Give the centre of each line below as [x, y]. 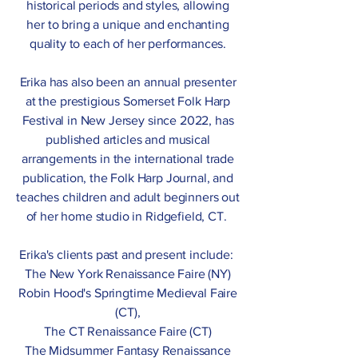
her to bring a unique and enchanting [128, 25]
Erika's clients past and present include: [128, 255]
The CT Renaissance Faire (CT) [128, 332]
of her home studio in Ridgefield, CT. [128, 217]
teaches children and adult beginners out [128, 197]
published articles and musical [128, 140]
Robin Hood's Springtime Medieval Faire [128, 293]
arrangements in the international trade [128, 159]
